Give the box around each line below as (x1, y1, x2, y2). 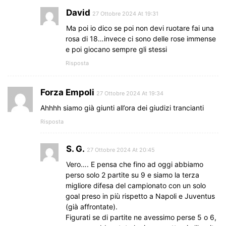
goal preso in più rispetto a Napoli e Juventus (66, 191, 215, 200)
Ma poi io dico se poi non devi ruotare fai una (66, 23, 214, 32)
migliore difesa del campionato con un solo (66, 181, 206, 190)
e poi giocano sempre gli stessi (66, 44, 167, 53)
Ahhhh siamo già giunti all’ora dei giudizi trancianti (40, 103, 204, 112)
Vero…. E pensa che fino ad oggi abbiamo (66, 159, 203, 168)
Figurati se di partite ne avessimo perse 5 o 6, (66, 212, 216, 221)
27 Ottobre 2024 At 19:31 (92, 10, 158, 17)
